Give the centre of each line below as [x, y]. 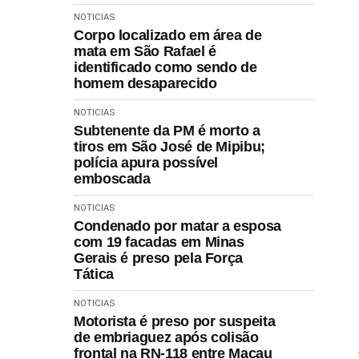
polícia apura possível [146, 162]
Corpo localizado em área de [168, 35]
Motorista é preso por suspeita [175, 321]
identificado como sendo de [165, 67]
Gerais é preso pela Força [158, 258]
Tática [94, 274]
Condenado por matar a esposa [177, 226]
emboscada [112, 178]
